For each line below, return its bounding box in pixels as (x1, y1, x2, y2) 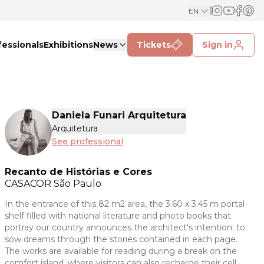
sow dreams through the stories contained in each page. (5, 233, 237, 245)
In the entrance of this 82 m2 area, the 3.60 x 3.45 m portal (5, 198, 245, 209)
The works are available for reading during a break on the (5, 245, 237, 256)
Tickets (137, 39, 171, 50)
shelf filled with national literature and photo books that (5, 210, 231, 221)
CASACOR (5, 177, 54, 189)
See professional (52, 136, 123, 147)
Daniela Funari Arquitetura (52, 110, 186, 121)
